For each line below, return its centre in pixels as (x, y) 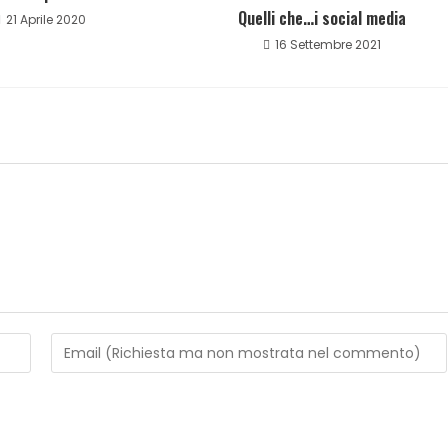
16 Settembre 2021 (328, 44)
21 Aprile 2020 (46, 19)
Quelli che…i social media (322, 18)
